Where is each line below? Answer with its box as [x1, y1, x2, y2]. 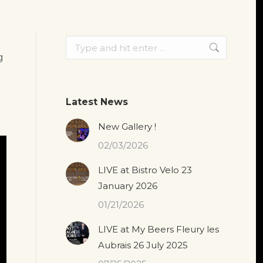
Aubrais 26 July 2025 [98, 240, 188, 251]
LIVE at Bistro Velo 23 [98, 164, 192, 176]
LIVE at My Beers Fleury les [98, 224, 219, 235]
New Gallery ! [98, 121, 156, 132]
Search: [65, 38, 98, 49]
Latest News [66, 96, 128, 107]
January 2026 [98, 180, 157, 191]
